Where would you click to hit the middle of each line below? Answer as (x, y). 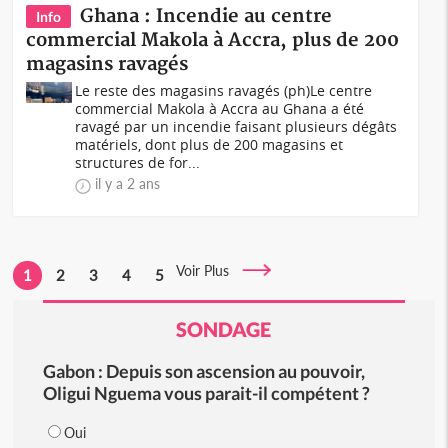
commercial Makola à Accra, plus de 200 (213, 40)
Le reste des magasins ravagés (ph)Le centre (224, 90)
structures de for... (138, 162)
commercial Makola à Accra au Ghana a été (220, 108)
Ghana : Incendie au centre (206, 16)
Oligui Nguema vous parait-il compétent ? (206, 393)
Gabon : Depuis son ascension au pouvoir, (203, 371)
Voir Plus (209, 270)
